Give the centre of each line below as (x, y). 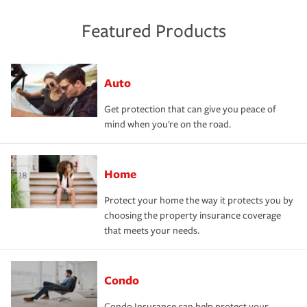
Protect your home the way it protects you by (199, 200)
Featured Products (153, 31)
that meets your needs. (152, 230)
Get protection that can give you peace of (190, 109)
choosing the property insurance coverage (193, 215)
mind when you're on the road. (168, 124)
